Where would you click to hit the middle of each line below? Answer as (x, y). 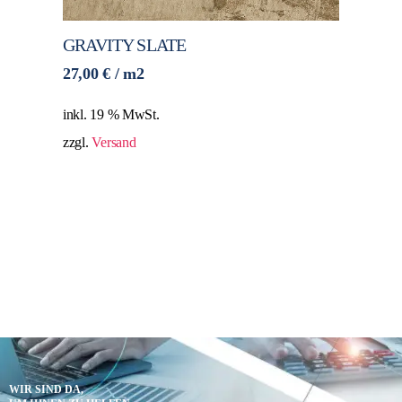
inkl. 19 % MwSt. (111, 115)
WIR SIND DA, (46, 390)
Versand (114, 143)
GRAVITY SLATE (125, 45)
